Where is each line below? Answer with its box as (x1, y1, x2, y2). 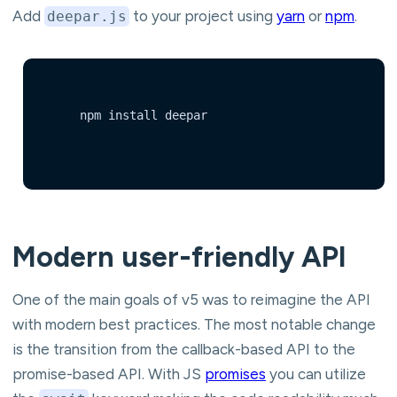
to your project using (129, 6, 276, 25)
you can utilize (266, 364, 366, 383)
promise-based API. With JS (12, 364, 205, 383)
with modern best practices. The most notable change (12, 315, 376, 333)
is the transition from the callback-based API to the (12, 339, 355, 358)
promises (205, 364, 266, 383)
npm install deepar (23, 107, 80, 122)
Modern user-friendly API (12, 239, 346, 274)
